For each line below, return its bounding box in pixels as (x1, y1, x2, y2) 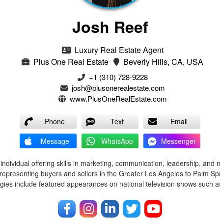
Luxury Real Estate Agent (72, 44, 164, 55)
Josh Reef (72, 15, 148, 38)
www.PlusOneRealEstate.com (69, 93, 167, 104)
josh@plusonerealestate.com (71, 82, 165, 93)
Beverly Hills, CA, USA (121, 55, 203, 67)
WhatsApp (101, 136, 133, 146)
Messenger (161, 136, 196, 146)
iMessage (39, 136, 69, 146)
